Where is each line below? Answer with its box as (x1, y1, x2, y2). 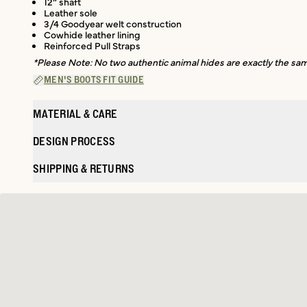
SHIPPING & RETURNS (33, 162, 135, 175)
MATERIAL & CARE (33, 107, 118, 120)
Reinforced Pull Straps (44, 38, 140, 52)
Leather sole (44, 5, 97, 19)
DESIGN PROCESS (33, 134, 116, 147)
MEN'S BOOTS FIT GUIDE (44, 74, 144, 86)
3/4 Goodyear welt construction (44, 16, 182, 30)
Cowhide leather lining (44, 27, 140, 41)
